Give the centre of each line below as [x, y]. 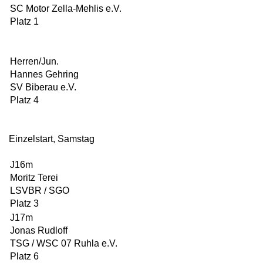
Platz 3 [24, 203]
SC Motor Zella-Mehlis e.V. [66, 9]
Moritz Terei [34, 178]
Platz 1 [24, 21]
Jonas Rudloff [39, 230]
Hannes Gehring [44, 74]
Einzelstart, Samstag [52, 139]
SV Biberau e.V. [43, 87]
